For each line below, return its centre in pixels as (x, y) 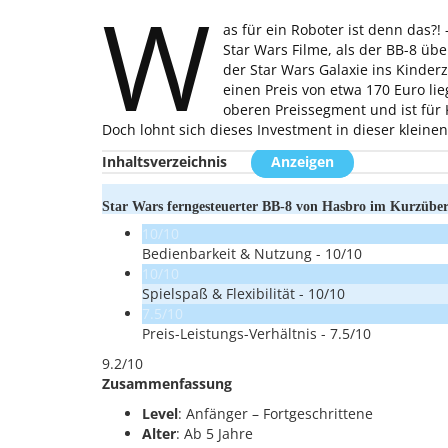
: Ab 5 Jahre (214, 433)
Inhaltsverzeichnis (164, 161)
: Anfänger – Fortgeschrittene (275, 413)
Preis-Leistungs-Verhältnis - (236, 333)
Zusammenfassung (167, 383)
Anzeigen (302, 161)
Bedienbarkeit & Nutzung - (233, 253)
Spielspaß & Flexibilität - (225, 293)
